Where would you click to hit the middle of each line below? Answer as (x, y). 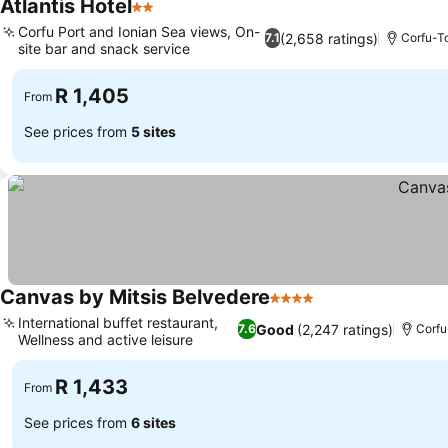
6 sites (153, 422)
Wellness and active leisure (105, 339)
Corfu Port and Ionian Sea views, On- (139, 31)
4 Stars (296, 308)
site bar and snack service (104, 48)
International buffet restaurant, (118, 322)
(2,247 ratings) (344, 329)
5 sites (153, 131)
